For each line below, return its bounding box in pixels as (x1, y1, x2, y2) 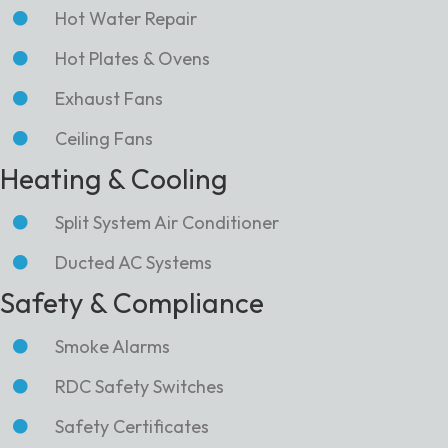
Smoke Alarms (55, 334, 170, 358)
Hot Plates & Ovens (55, 46, 210, 70)
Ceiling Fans (55, 126, 153, 150)
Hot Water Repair (55, 6, 197, 30)
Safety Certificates (55, 414, 209, 438)
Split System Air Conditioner (55, 210, 279, 234)
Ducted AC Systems (55, 250, 212, 274)
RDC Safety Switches (55, 374, 224, 398)
